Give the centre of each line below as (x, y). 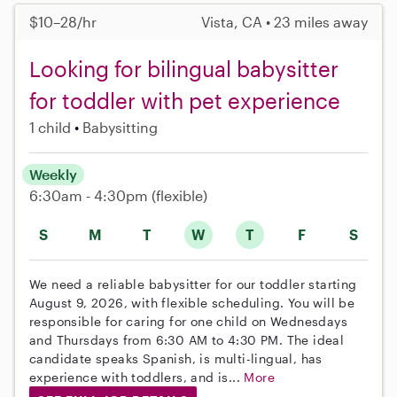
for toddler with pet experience (185, 101)
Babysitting (120, 128)
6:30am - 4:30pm (90, 196)
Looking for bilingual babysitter (184, 69)
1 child (50, 128)
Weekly (53, 175)
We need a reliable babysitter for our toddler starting (193, 284)
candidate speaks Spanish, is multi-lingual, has (176, 359)
